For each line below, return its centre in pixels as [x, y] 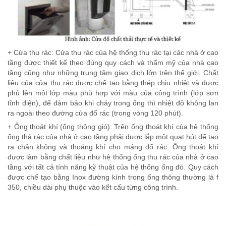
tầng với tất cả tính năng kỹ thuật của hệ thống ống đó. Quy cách [113, 167]
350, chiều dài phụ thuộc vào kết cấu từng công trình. [93, 187]
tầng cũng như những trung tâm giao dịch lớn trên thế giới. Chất [113, 73]
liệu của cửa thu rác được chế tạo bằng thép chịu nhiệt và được [113, 83]
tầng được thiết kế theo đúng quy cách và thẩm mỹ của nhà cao [113, 63]
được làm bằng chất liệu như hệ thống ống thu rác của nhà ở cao [113, 157]
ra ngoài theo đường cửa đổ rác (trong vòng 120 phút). [95, 113]
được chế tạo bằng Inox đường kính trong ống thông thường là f [113, 177]
